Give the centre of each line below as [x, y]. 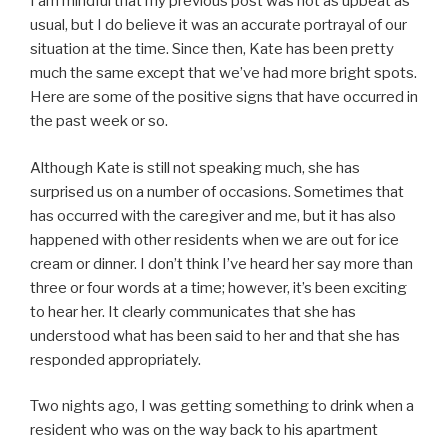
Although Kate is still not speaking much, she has [195, 167]
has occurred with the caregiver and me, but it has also [213, 215]
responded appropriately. [115, 359]
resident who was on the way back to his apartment [204, 430]
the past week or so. [99, 121]
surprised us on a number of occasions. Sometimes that [217, 191]
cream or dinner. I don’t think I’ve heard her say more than [221, 263]
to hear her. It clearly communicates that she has [193, 311]
